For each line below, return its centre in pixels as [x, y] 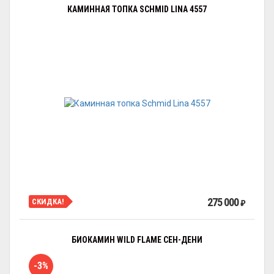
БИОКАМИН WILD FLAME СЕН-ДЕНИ [137, 240]
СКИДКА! [48, 201]
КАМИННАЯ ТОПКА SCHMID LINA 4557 [137, 9]
